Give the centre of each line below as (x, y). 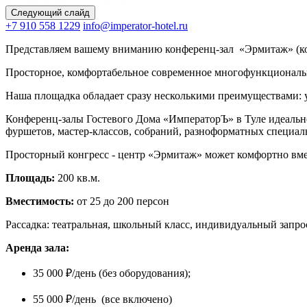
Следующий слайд (50, 12)
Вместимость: (40, 201)
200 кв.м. (79, 177)
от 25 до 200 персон (122, 201)
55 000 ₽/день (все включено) (102, 299)
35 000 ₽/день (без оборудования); (113, 273)
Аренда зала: (37, 247)
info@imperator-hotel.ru (135, 25)
